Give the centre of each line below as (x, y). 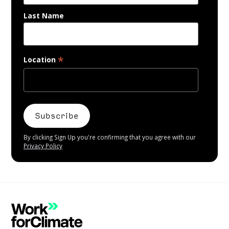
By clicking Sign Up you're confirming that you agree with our (110, 137)
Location (41, 60)
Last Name (44, 15)
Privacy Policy (43, 145)
